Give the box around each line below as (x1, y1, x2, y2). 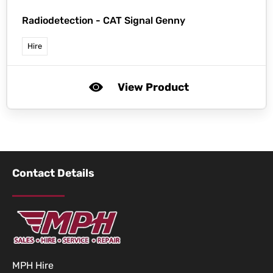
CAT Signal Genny (103, 14, 185, 26)
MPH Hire (12, 260, 54, 272)
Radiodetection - (22, 14, 103, 26)
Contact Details (12, 166, 94, 179)
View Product (117, 80, 189, 93)
